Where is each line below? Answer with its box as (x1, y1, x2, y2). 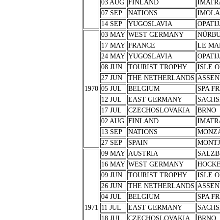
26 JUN (101, 182, 122, 190)
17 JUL (101, 107, 122, 114)
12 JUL (101, 96, 122, 103)
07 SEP (101, 9, 122, 17)
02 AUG (101, 117, 124, 125)
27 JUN (101, 74, 122, 82)
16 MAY (101, 161, 125, 168)
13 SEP (101, 128, 122, 136)
